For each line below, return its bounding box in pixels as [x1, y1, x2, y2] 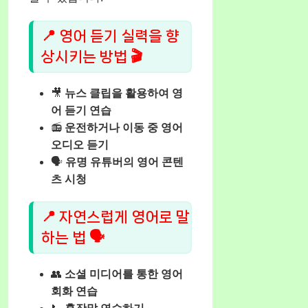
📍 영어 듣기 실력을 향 [41, 28, 179, 45]
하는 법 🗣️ [41, 230, 104, 246]
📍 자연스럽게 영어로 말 [41, 209, 190, 225]
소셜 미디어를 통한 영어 [65, 268, 183, 280]
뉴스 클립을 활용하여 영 [65, 87, 183, 99]
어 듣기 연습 [51, 104, 111, 116]
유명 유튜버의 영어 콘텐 [65, 155, 184, 168]
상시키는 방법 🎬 [41, 49, 142, 65]
